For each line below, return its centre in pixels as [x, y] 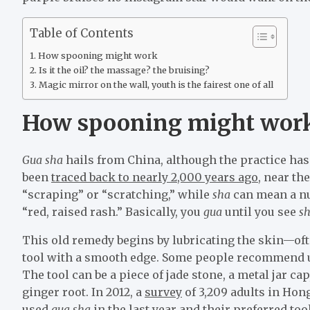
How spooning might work [98, 55]
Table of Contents [82, 34]
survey [163, 292]
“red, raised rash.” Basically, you [113, 211]
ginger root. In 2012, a [83, 292]
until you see [262, 211]
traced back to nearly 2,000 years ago [155, 177]
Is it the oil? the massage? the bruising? [124, 70]
